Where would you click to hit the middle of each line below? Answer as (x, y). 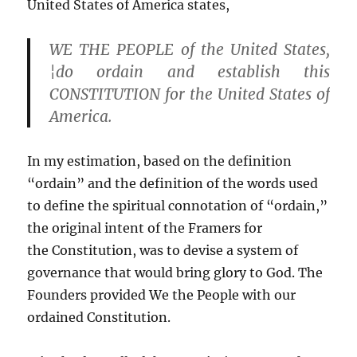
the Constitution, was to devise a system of (163, 251)
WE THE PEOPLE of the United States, (190, 50)
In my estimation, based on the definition (160, 161)
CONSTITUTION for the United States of (190, 94)
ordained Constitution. (99, 318)
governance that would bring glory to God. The (175, 273)
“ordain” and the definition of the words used (173, 184)
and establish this (237, 72)
